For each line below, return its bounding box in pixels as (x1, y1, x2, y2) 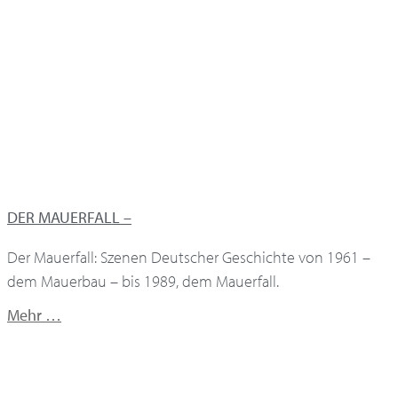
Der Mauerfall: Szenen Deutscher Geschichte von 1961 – (7, 247, 370, 268)
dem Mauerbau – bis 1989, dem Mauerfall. (7, 271, 279, 292)
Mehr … (7, 305, 61, 326)
